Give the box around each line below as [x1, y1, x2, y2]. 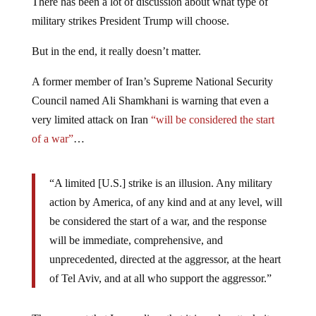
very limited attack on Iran [31, 113, 151, 126]
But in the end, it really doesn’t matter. [31, 44, 201, 57]
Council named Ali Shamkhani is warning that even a [31, 94, 269, 107]
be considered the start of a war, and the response [49, 214, 267, 227]
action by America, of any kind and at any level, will [49, 195, 282, 208]
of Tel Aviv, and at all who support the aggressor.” [49, 272, 272, 284]
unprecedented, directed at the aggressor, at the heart [49, 253, 281, 265]
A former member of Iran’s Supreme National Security [31, 75, 273, 87]
